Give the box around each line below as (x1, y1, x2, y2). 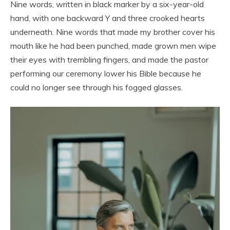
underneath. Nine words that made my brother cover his (10, 26, 215, 37)
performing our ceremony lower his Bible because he (10, 68, 201, 79)
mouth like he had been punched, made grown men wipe (10, 40, 216, 51)
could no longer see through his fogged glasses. (10, 82, 183, 92)
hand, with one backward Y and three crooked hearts (10, 12, 205, 23)
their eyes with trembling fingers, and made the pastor (10, 54, 208, 65)
